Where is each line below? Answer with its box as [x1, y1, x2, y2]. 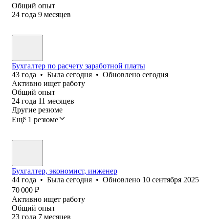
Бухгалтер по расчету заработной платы [12, 61, 145, 70]
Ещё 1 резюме [12, 115, 58, 124]
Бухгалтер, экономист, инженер [12, 166, 117, 175]
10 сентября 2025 [142, 175, 199, 184]
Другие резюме [12, 105, 63, 114]
